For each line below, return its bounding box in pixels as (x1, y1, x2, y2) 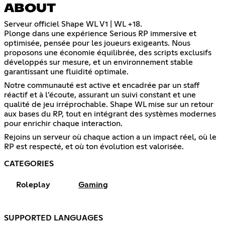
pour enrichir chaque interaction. (4, 119, 123, 128)
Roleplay (16, 180, 50, 189)
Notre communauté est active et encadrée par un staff (4, 81, 199, 89)
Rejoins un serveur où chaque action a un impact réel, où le (4, 133, 216, 141)
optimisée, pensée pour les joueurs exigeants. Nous (4, 39, 190, 47)
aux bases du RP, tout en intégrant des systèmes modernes (4, 109, 216, 118)
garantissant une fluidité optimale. (4, 67, 129, 76)
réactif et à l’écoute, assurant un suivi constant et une (4, 90, 196, 99)
